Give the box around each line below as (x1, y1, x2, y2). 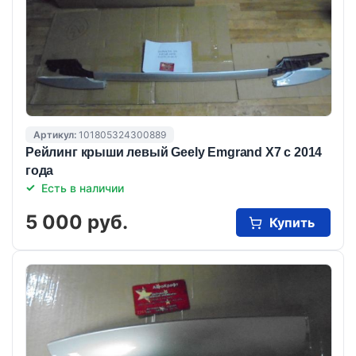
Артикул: (33, 128, 79, 141)
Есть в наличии (41, 180, 124, 195)
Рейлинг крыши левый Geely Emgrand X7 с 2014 (25, 145, 323, 159)
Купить (269, 214, 315, 230)
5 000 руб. (25, 210, 128, 234)
